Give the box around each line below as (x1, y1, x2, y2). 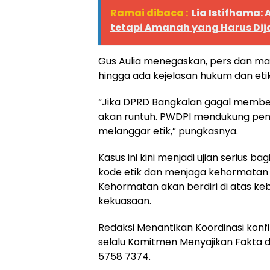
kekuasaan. (98, 194, 151, 209)
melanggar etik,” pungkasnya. (98, 124, 238, 139)
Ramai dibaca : (110, 6, 188, 20)
